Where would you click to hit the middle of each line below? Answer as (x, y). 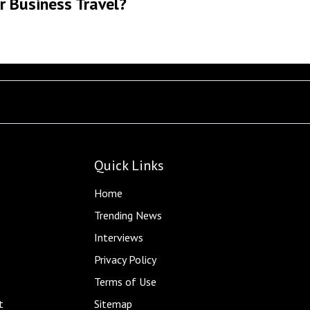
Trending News (128, 215)
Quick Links (129, 165)
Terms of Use (126, 281)
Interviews (119, 237)
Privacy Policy (126, 259)
